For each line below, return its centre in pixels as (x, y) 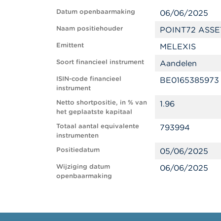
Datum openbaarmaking (96, 11)
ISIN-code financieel (89, 78)
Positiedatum (78, 149)
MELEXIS (178, 46)
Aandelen (178, 63)
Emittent (70, 45)
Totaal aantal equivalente (98, 126)
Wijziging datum (83, 166)
